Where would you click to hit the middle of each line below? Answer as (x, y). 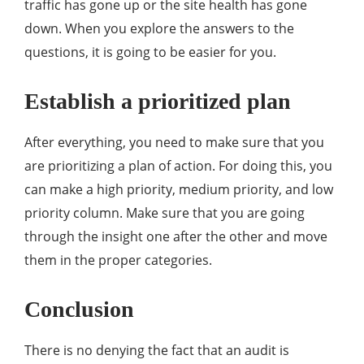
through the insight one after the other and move (176, 237)
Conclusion (79, 310)
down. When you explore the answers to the (159, 29)
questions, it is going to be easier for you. (150, 52)
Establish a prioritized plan (158, 102)
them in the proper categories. (118, 260)
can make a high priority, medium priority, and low (179, 190)
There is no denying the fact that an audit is (157, 351)
